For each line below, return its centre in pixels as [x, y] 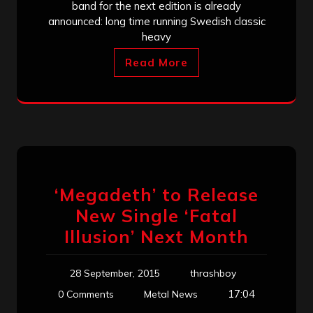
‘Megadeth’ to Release [156, 194]
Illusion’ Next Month [156, 236]
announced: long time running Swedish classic [156, 21]
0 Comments [86, 294]
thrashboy [213, 273]
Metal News [171, 294]
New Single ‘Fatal [156, 215]
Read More [156, 62]
